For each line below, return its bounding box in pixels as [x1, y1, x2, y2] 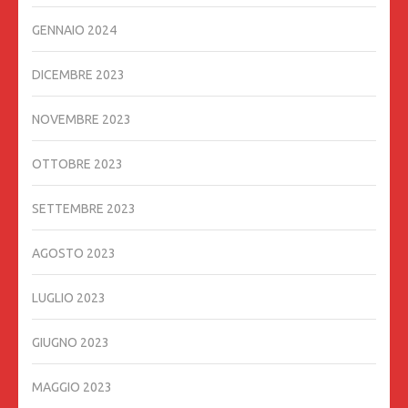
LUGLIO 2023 [32, 291, 106, 306]
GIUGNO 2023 [32, 335, 109, 351]
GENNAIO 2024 [32, 23, 117, 38]
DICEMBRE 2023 [32, 67, 125, 83]
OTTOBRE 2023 [32, 157, 123, 172]
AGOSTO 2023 [32, 246, 116, 261]
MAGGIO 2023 [32, 380, 112, 395]
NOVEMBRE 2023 [32, 112, 131, 127]
